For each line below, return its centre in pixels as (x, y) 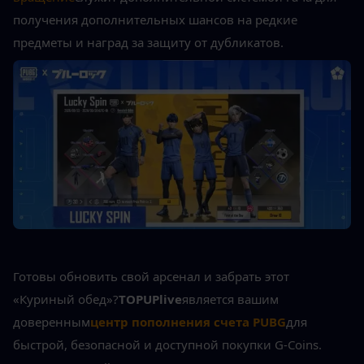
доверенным (52, 321)
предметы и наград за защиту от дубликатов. (148, 42)
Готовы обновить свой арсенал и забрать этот (151, 276)
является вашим (230, 299)
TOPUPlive (150, 299)
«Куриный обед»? (66, 299)
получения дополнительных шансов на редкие (155, 19)
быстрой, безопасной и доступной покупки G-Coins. (167, 344)
